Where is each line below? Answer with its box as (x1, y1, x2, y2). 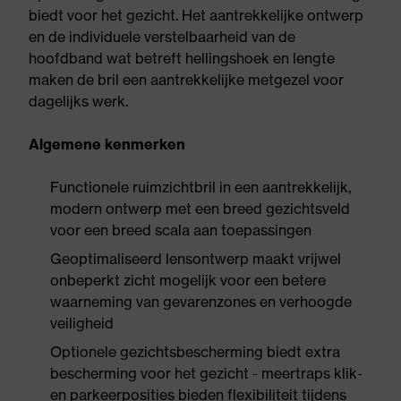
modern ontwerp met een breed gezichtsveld (50, 200, 350, 218)
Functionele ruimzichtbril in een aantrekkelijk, (50, 178, 351, 196)
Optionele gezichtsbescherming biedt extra (50, 343, 340, 361)
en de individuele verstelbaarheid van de (29, 28, 295, 46)
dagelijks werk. (29, 92, 128, 110)
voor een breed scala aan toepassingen (50, 221, 311, 239)
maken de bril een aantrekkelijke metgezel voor (29, 71, 344, 89)
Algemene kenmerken (29, 135, 185, 153)
